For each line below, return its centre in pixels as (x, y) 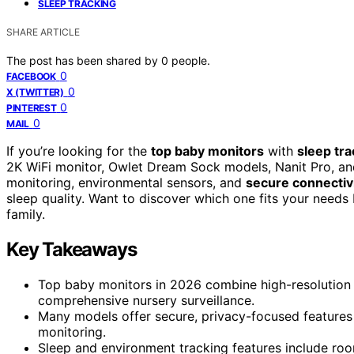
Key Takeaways (72, 249)
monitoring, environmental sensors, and (126, 182)
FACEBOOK (31, 76)
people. (191, 60)
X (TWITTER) (35, 92)
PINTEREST (32, 107)
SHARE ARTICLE (43, 32)
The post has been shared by (84, 60)
